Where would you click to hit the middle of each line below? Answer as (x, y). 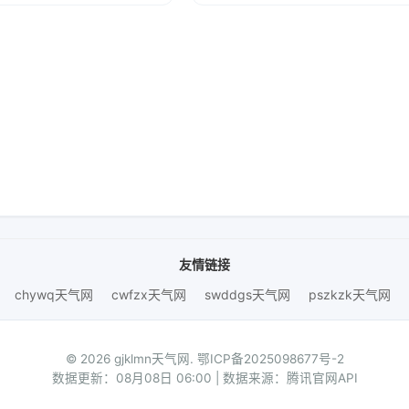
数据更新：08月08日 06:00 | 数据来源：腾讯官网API (204, 378)
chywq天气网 (53, 294)
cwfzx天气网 (148, 294)
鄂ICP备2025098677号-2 (270, 359)
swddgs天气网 (247, 294)
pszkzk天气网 (349, 294)
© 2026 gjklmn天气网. (131, 359)
